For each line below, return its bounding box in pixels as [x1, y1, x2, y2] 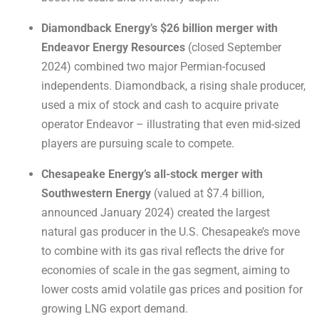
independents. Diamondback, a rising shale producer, [41, 79, 305, 93]
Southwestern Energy [41, 187, 151, 201]
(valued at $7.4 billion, [151, 187, 264, 201]
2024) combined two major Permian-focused [41, 60, 266, 74]
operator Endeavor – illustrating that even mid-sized [41, 117, 300, 132]
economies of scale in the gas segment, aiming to [41, 263, 290, 278]
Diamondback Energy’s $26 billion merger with [41, 21, 278, 36]
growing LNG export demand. [41, 302, 188, 316]
